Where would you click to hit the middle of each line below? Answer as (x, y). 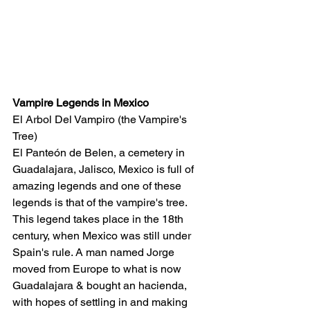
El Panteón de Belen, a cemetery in (100, 153)
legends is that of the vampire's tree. (101, 203)
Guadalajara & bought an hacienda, (101, 286)
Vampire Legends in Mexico (81, 103)
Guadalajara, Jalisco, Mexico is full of (104, 170)
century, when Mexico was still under (103, 236)
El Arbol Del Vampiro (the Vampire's (101, 120)
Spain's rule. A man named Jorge (95, 253)
